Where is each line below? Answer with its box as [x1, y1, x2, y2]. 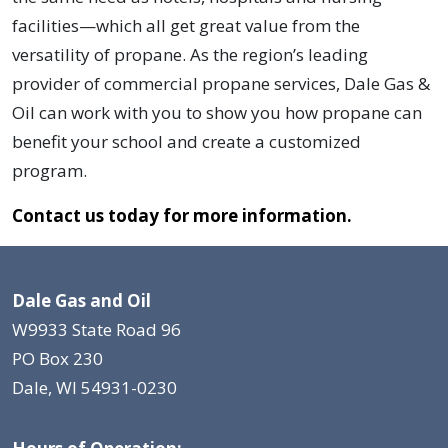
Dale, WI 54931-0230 [12, 376, 177, 400]
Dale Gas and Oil [12, 289, 151, 313]
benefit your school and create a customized [12, 130, 361, 154]
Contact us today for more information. [12, 204, 352, 228]
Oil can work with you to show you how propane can [12, 101, 422, 125]
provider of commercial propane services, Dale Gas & [12, 72, 430, 96]
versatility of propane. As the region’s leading [12, 43, 368, 67]
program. [12, 159, 87, 183]
